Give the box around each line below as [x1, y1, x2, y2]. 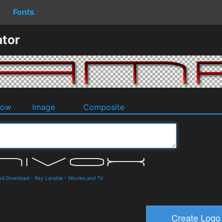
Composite [83, 102, 124, 112]
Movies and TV [68, 174, 104, 181]
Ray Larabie [35, 174, 63, 181]
